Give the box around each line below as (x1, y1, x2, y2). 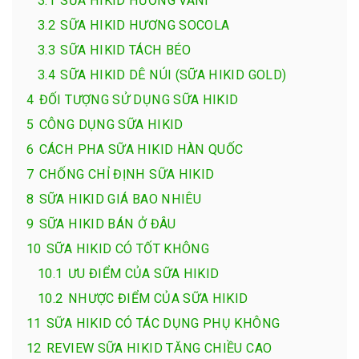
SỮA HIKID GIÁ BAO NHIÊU (38, 191, 202, 207)
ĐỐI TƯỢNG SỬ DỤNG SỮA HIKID (38, 91, 239, 107)
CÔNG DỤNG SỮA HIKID (38, 116, 184, 132)
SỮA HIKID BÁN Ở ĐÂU (38, 216, 176, 232)
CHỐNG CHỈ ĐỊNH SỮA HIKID (38, 166, 215, 182)
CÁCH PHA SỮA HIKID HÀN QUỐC (38, 141, 244, 157)
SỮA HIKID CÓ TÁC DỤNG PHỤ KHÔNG (46, 315, 280, 331)
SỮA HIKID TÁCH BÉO (60, 42, 191, 58)
